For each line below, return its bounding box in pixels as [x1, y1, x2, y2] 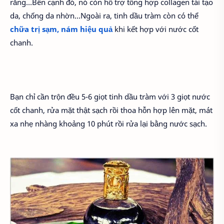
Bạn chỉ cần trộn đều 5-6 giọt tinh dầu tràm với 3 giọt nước [10, 91, 210, 101]
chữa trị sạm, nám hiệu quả [10, 23, 112, 34]
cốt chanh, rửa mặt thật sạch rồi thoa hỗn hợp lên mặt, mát [10, 104, 212, 115]
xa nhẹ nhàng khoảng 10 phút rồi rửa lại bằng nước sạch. [10, 118, 207, 128]
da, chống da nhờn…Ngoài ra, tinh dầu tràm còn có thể [10, 10, 198, 20]
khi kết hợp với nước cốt [112, 23, 198, 34]
